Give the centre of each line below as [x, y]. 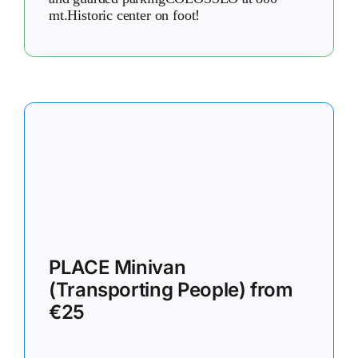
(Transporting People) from [171, 289]
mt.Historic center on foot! [125, 15]
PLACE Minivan [117, 267]
